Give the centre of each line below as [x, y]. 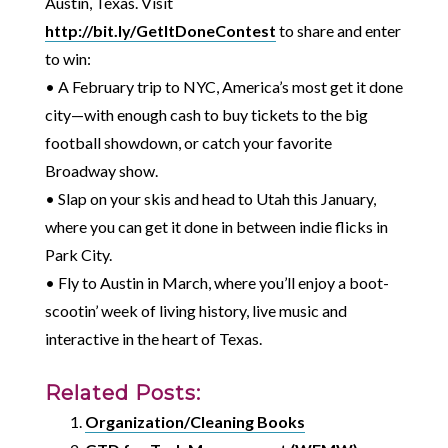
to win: [67, 59]
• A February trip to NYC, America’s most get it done [223, 87]
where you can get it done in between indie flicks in [216, 227]
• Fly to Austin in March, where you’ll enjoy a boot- [216, 283]
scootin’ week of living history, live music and [195, 311]
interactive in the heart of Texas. [153, 339]
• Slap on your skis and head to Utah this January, [210, 199]
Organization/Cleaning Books [194, 422]
